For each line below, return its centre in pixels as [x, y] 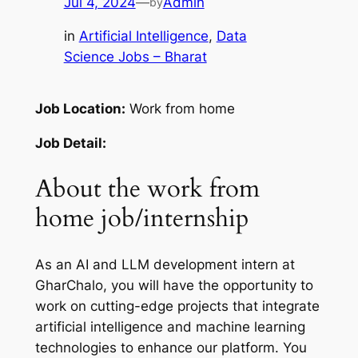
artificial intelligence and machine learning [170, 326]
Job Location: [80, 109]
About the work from [147, 188]
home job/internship [142, 218]
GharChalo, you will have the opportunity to [174, 285]
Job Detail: [70, 143]
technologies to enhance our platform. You [171, 347]
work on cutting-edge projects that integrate [177, 306]
